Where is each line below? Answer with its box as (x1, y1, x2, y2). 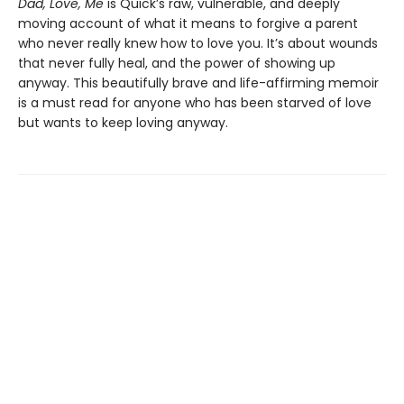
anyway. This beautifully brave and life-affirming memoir (18, 74, 379, 93)
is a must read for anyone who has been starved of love (18, 94, 372, 113)
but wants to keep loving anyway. (18, 114, 228, 133)
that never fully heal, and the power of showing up (18, 54, 335, 73)
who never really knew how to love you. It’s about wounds (18, 34, 378, 53)
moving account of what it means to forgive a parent (18, 14, 358, 33)
